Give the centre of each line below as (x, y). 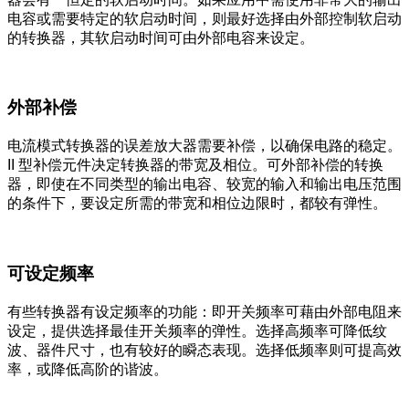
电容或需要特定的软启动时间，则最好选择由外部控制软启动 (204, 18)
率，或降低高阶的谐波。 (88, 369)
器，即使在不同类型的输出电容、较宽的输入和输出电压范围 (204, 184)
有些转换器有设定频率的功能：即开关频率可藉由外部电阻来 (204, 311)
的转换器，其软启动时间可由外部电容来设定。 (161, 37)
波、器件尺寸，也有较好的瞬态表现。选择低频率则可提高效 (204, 350)
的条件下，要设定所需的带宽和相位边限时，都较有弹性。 (197, 204)
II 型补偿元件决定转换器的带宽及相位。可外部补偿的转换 (195, 165)
